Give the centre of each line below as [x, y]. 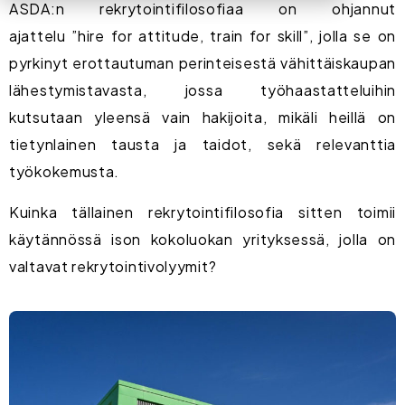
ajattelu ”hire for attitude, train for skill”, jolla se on [202, 36]
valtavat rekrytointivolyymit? [113, 266]
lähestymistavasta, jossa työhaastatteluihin [202, 90]
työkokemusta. [65, 172]
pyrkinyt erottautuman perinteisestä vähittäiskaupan [202, 63]
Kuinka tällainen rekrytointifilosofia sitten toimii [202, 212]
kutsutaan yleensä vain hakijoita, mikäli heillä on [202, 118]
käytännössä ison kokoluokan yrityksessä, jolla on [202, 239]
